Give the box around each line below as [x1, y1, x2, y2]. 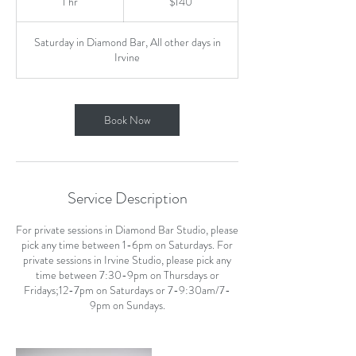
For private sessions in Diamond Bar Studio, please [16, 222, 238, 238]
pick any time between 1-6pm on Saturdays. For [21, 237, 233, 253]
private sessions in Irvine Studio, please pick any [23, 252, 231, 268]
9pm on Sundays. [89, 297, 165, 313]
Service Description [67, 187, 188, 210]
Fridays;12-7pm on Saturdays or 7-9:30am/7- [24, 282, 230, 298]
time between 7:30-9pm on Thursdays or [35, 267, 219, 283]
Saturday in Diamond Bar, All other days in [33, 34, 221, 50]
